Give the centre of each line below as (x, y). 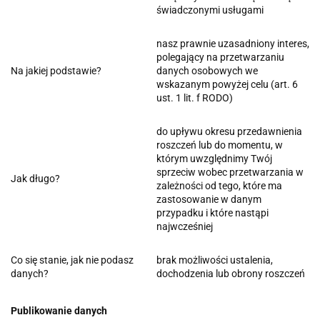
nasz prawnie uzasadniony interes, (233, 43)
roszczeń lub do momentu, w (220, 145)
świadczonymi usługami (210, 10)
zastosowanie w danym (209, 199)
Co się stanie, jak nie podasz (72, 260)
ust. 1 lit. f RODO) (195, 97)
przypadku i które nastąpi (212, 212)
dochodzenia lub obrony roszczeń (231, 273)
